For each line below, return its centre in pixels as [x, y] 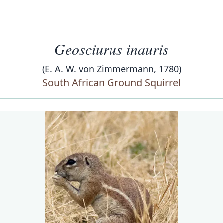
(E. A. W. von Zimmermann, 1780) [111, 69]
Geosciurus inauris [111, 49]
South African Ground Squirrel [111, 82]
